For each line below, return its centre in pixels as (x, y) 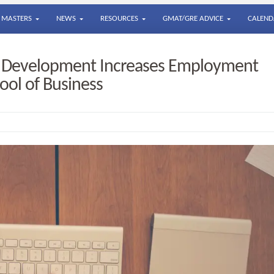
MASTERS (17, 19)
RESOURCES (119, 19)
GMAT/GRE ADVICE (193, 19)
